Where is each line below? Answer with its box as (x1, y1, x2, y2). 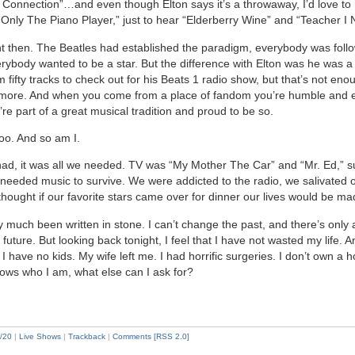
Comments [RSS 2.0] (112, 332, 189, 342)
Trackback (67, 332, 105, 342)
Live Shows (18, 332, 61, 342)
